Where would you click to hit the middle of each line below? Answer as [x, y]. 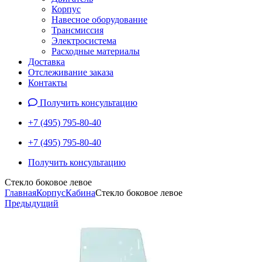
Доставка [46, 62]
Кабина [80, 193]
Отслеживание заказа [71, 72]
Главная [20, 193]
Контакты [48, 83]
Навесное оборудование [99, 20]
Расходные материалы [96, 51]
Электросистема [84, 41]
